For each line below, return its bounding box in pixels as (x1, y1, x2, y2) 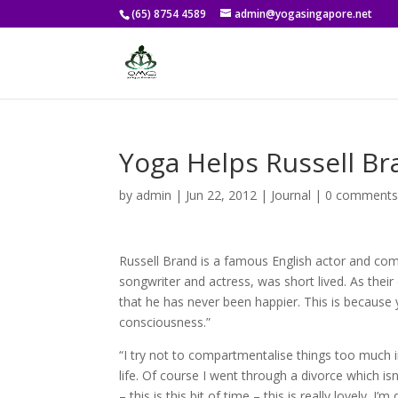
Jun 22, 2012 (186, 187, 258, 203)
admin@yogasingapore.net (235, 6, 373, 21)
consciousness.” (119, 314, 211, 330)
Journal (271, 187, 312, 203)
